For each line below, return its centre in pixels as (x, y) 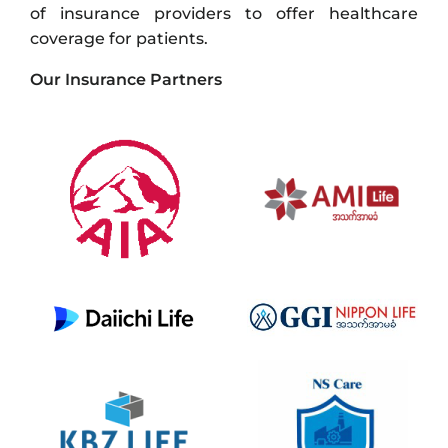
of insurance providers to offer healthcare (224, 14)
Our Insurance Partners (126, 80)
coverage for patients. (119, 39)
